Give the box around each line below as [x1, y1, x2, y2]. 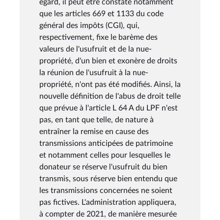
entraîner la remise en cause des [39, 127, 149, 136]
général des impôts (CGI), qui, [39, 21, 139, 29]
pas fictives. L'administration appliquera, [39, 198, 176, 206]
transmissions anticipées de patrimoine [39, 139, 173, 147]
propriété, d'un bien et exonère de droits [39, 56, 177, 65]
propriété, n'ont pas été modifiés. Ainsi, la [39, 80, 181, 88]
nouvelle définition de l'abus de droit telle [39, 92, 181, 100]
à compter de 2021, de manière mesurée [39, 210, 177, 218]
